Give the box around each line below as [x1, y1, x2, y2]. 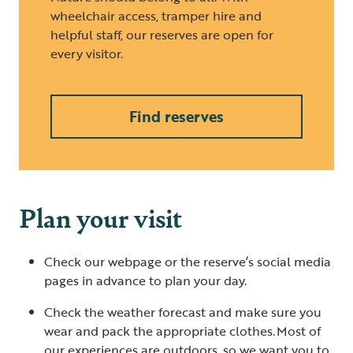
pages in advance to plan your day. [44, 270, 251, 290]
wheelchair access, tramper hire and [50, 6, 262, 25]
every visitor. [50, 43, 123, 63]
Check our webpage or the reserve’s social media [44, 251, 331, 271]
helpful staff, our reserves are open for [50, 24, 273, 44]
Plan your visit [19, 198, 182, 236]
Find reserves [129, 104, 224, 128]
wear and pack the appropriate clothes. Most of [44, 321, 321, 340]
